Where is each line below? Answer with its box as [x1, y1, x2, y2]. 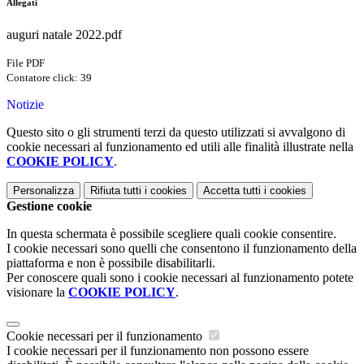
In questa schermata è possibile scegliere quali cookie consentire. [6, 227, 336, 241]
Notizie [6, 97, 44, 112]
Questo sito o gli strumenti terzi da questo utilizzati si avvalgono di [6, 125, 345, 140]
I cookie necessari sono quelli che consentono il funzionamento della [6, 241, 357, 256]
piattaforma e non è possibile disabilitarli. [6, 256, 215, 271]
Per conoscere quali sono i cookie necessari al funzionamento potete [6, 271, 353, 285]
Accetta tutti [203, 184, 261, 197]
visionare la [6, 285, 68, 300]
